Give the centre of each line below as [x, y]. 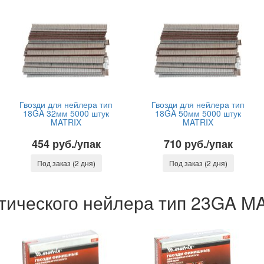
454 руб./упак [66, 144]
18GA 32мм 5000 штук [66, 113]
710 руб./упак [198, 144]
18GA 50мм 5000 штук [198, 113]
